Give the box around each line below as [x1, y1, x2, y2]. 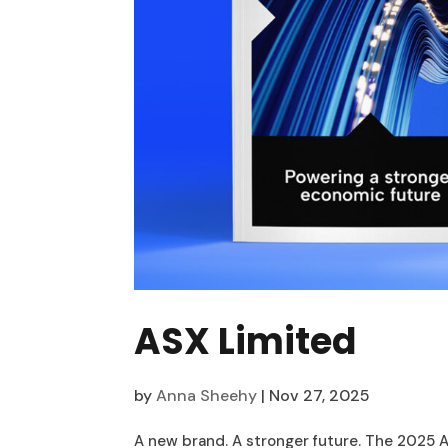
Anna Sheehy [156, 384, 258, 406]
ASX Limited [134, 315, 357, 367]
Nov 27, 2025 [269, 384, 371, 406]
